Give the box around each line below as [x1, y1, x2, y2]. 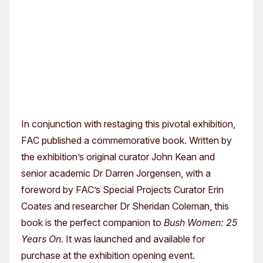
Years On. [21, 233, 66, 245]
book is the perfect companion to [21, 217, 164, 228]
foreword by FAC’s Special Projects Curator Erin [21, 184, 224, 195]
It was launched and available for [66, 233, 205, 245]
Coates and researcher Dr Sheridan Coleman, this [21, 200, 229, 212]
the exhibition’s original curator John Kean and [21, 151, 215, 163]
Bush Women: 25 [164, 217, 237, 228]
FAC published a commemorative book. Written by [21, 134, 232, 146]
